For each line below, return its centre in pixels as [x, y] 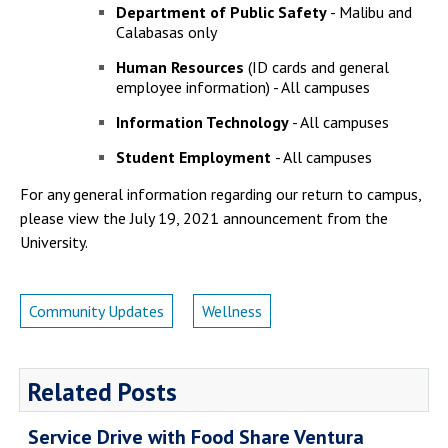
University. [54, 242]
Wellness [232, 311]
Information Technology [202, 122]
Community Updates [96, 311]
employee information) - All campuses [243, 87]
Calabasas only [166, 32]
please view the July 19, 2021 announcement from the [204, 218]
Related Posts [102, 391]
